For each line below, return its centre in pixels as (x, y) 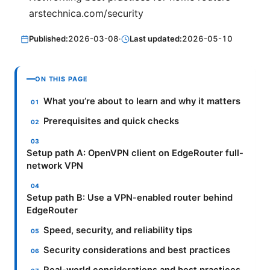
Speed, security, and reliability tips (118, 231)
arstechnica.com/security (86, 13)
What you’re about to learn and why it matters (142, 102)
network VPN (55, 166)
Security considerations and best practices (137, 250)
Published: (49, 39)
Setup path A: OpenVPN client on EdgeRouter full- (135, 153)
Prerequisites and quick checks (111, 121)
